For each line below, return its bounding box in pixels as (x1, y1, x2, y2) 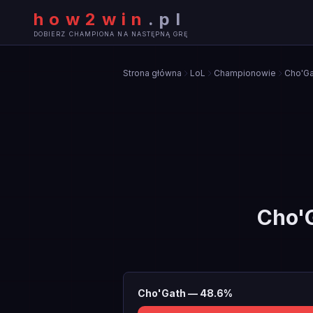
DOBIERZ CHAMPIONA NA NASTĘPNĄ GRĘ (34, 29, 188, 38)
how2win (34, 8, 148, 29)
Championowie (214, 68, 276, 78)
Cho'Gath (138, 287, 186, 299)
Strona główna (123, 68, 182, 78)
